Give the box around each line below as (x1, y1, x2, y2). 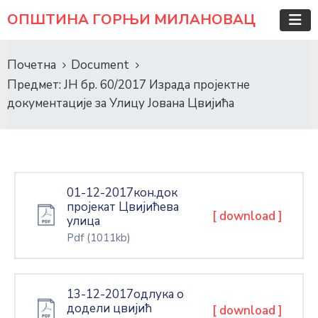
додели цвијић (67, 300, 152, 317)
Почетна (7, 57, 56, 73)
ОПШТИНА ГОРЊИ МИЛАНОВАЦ (7, 10, 256, 29)
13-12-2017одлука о (67, 286, 184, 302)
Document (71, 57, 129, 73)
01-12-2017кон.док (67, 185, 177, 201)
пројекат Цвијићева (67, 199, 179, 215)
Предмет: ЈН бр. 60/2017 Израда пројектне (7, 77, 250, 93)
